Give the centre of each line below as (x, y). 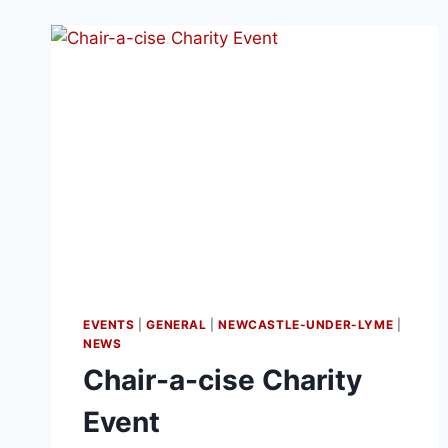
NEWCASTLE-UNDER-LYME (306, 325)
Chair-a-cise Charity (222, 380)
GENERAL (176, 325)
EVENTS (109, 325)
